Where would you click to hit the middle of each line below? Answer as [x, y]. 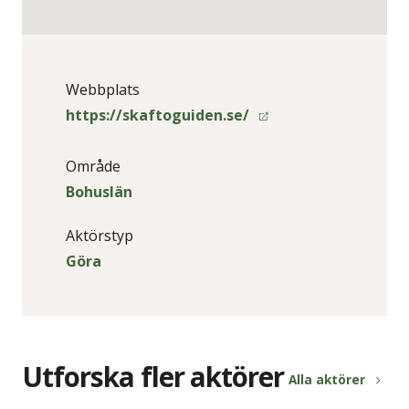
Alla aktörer [327, 380]
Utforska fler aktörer [153, 377]
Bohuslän [99, 192]
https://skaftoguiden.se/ [159, 115]
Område [93, 167]
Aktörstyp [100, 236]
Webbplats [103, 90]
